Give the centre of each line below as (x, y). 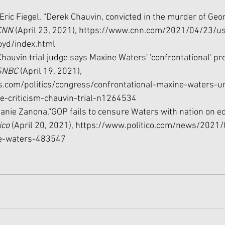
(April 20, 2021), (43, 126)
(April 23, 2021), (47, 31)
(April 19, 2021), (52, 72)
